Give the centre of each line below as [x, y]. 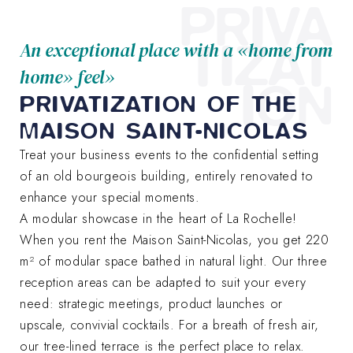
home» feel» [67, 77]
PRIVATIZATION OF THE [158, 103]
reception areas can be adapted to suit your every [163, 282]
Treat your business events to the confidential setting [169, 154]
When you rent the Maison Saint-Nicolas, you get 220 [175, 240]
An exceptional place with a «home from [176, 50]
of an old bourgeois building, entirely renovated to [167, 176]
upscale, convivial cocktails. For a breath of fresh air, [169, 325]
